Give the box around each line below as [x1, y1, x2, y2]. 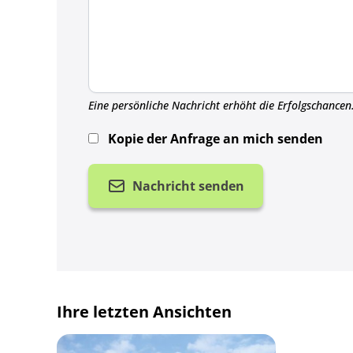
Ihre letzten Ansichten [57, 301, 232, 322]
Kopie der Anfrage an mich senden [108, 130, 323, 147]
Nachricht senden [132, 177, 244, 195]
